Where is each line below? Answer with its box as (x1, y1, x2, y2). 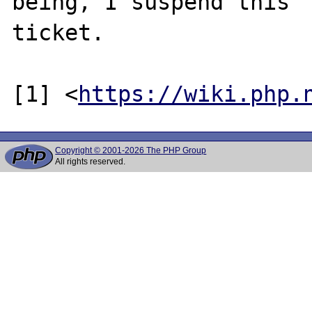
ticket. (12, 19, 105, 45)
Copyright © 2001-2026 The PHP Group (55, 146, 207, 155)
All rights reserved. (55, 157, 126, 166)
